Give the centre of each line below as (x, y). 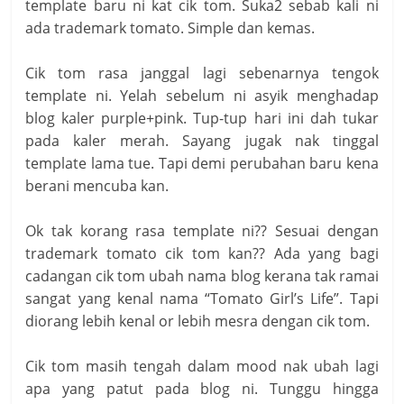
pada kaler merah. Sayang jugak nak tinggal (202, 141)
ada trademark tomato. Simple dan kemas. (170, 28)
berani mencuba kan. (97, 186)
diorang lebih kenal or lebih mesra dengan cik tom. (198, 321)
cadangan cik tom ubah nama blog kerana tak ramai (202, 276)
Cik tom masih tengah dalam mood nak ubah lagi (202, 366)
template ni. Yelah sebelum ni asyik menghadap (202, 96)
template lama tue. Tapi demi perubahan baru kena (202, 163)
